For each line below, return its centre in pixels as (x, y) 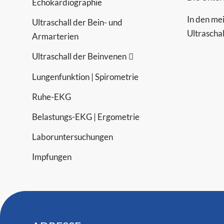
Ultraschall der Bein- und (77, 22)
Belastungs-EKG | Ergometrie (86, 116)
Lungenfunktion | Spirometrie (85, 76)
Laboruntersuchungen (73, 136)
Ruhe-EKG (52, 96)
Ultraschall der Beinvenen (79, 56)
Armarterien (55, 36)
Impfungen (52, 156)
